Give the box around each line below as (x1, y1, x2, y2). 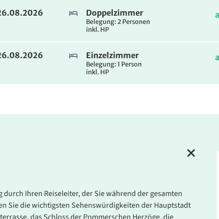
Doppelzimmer (86, 8, 143, 18)
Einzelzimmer (86, 50, 139, 61)
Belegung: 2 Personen (86, 18, 150, 26)
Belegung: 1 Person (86, 60, 142, 68)
